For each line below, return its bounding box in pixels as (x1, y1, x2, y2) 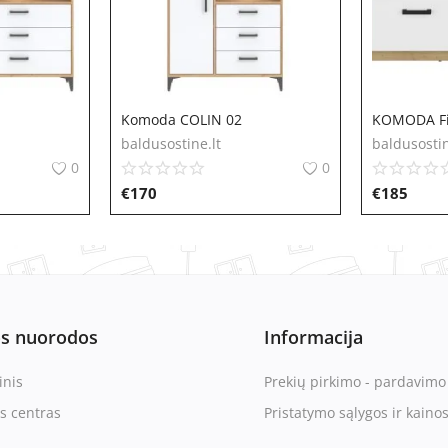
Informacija (264, 325, 363, 349)
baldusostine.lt (120, 134, 221, 153)
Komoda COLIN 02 (120, 110, 242, 129)
